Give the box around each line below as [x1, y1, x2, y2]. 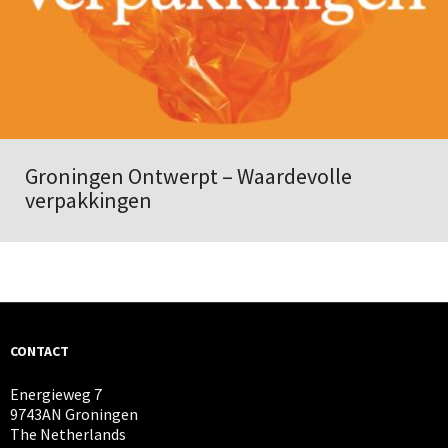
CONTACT [10, 341, 69, 360]
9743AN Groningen [10, 403, 138, 424]
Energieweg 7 [10, 383, 102, 404]
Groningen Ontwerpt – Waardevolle [25, 161, 352, 190]
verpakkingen [25, 185, 152, 214]
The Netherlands [10, 423, 126, 444]
